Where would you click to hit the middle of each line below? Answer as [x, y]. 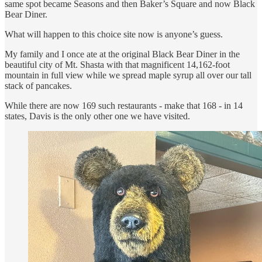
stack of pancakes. [38, 86]
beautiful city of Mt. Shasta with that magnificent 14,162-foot [117, 65]
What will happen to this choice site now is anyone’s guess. [114, 35]
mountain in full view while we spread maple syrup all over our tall [128, 75]
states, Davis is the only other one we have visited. [97, 116]
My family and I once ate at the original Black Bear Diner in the [122, 54]
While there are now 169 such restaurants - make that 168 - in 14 [124, 106]
